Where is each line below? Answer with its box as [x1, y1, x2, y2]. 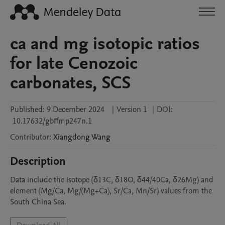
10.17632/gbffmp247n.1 [13, 116, 92, 127]
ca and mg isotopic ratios [10, 32, 200, 56]
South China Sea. [10, 196, 66, 207]
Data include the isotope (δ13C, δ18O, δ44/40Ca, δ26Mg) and [10, 174, 213, 185]
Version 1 [117, 104, 147, 115]
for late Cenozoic [10, 51, 138, 75]
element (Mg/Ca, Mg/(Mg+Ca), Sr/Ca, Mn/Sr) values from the [10, 185, 212, 196]
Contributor [10, 132, 49, 143]
